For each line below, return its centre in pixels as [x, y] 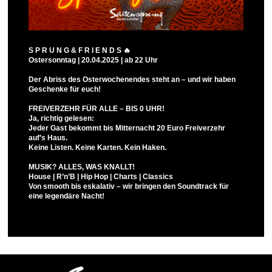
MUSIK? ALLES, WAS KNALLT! [82, 167]
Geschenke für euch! [65, 89]
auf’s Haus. [48, 138]
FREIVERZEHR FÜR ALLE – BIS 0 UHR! [97, 108]
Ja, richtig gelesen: [61, 118]
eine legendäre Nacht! [66, 196]
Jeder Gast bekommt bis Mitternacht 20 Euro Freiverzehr [127, 128]
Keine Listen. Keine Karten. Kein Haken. [97, 147]
